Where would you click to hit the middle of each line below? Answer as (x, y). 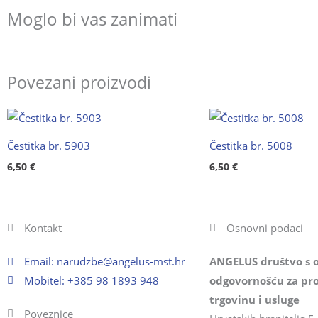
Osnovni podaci (264, 227)
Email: (40, 261)
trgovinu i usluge (254, 299)
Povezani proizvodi (79, 83)
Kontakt (43, 227)
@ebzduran (84, 261)
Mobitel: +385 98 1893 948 (91, 280)
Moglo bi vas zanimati (92, 19)
